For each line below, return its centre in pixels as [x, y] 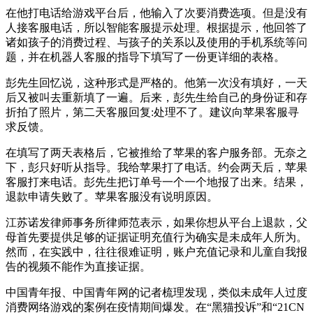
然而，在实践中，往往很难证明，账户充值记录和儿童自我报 [156, 252]
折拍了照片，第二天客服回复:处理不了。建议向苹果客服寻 [152, 112]
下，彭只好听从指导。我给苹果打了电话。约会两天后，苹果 [156, 167]
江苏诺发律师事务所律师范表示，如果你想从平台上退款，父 [156, 222]
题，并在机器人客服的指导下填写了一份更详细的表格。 [145, 57]
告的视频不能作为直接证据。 [78, 266]
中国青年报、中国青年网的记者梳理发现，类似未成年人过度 [156, 292]
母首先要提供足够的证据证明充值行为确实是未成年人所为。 [156, 237]
